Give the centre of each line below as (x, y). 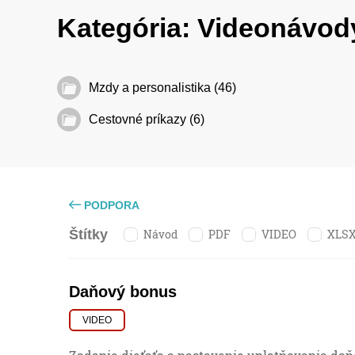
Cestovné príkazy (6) (147, 119)
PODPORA (110, 205)
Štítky (88, 235)
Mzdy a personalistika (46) (162, 87)
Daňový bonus (123, 292)
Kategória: (127, 27)
